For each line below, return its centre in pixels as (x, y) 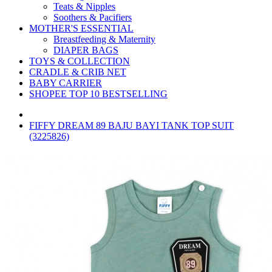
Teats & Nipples (84, 6)
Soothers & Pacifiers (93, 17)
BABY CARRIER (66, 83)
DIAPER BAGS (86, 50)
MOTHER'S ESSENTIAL (81, 28)
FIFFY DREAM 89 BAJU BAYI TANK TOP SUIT (131, 125)
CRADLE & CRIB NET (78, 72)
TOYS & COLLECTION (80, 61)
